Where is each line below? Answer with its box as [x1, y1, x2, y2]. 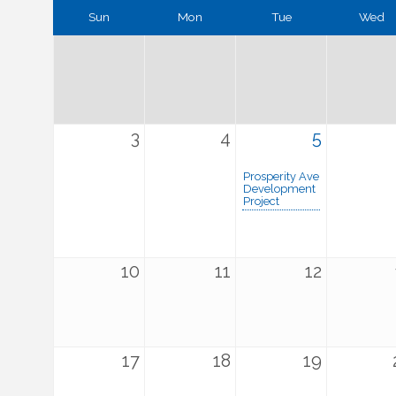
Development [243, 182, 316, 195]
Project [243, 194, 279, 208]
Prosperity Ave [243, 170, 319, 183]
